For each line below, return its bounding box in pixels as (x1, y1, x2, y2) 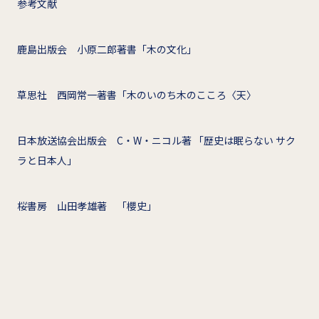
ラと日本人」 (17, 152, 77, 167)
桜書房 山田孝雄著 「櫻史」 (17, 198, 157, 213)
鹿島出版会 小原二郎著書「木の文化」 (17, 41, 197, 56)
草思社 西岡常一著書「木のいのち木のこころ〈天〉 (17, 87, 256, 102)
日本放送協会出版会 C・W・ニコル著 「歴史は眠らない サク (17, 132, 296, 147)
